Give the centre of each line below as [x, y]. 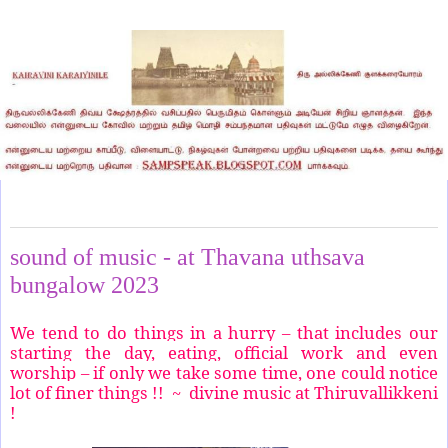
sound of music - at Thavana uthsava [187, 257]
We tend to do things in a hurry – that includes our [224, 332]
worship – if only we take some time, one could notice [224, 372]
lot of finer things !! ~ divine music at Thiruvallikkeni [224, 392]
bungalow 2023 [84, 285]
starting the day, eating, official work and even [224, 352]
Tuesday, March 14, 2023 [80, 214]
